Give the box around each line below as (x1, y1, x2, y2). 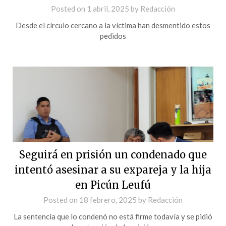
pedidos (100, 31, 126, 40)
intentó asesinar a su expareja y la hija (15, 163, 211, 176)
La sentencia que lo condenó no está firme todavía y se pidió (14, 211, 212, 221)
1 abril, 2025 (87, 4, 129, 13)
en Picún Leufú (75, 178, 151, 191)
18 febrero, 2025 (79, 195, 137, 204)
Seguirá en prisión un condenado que (19, 148, 207, 161)
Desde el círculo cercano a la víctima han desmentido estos (16, 20, 210, 30)
